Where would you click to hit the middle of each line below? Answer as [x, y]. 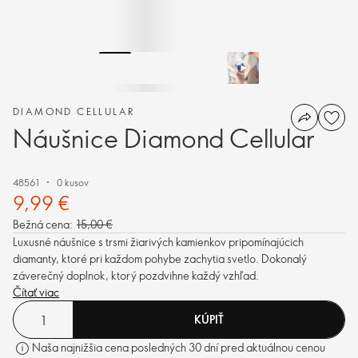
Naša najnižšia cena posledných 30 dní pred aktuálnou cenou [179, 347]
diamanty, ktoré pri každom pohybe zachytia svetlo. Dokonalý [160, 259]
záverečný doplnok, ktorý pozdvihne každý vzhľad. [136, 275]
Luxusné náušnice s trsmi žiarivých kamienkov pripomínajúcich [158, 242]
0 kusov [73, 182]
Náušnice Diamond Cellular [163, 137]
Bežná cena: [43, 224]
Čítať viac [36, 292]
